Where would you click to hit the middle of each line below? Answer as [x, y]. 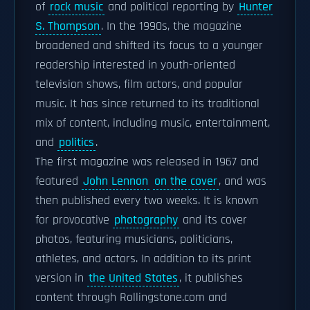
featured [58, 181]
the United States [133, 278]
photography [146, 220]
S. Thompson [67, 26]
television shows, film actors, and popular [139, 84]
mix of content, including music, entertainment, [153, 123]
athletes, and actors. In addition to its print [143, 259]
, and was [243, 181]
